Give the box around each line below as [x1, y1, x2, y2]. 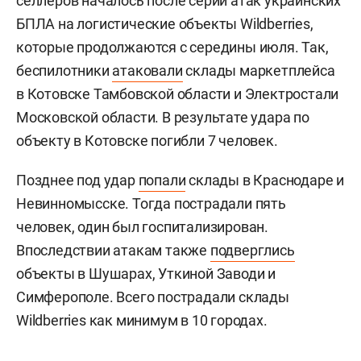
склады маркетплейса [182, 62, 335, 79]
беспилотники [16, 62, 113, 79]
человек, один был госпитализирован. [16, 218, 268, 235]
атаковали [112, 62, 183, 79]
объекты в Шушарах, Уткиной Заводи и [16, 265, 276, 282]
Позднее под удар [16, 172, 139, 189]
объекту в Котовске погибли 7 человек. [16, 132, 278, 149]
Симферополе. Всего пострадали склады [16, 288, 289, 305]
